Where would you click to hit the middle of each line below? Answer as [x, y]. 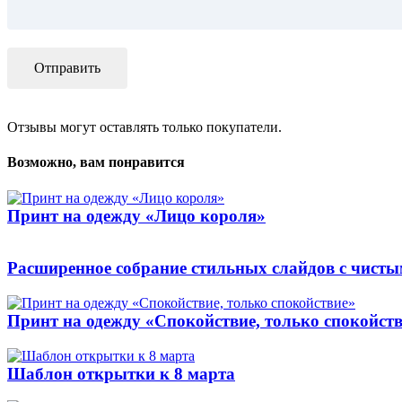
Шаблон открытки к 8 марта [121, 373]
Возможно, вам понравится [96, 162]
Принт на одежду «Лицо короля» [136, 215]
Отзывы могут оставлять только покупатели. [144, 127]
